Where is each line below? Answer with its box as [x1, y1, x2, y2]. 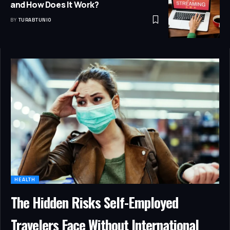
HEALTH [14, 175, 35, 183]
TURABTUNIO [18, 16, 51, 24]
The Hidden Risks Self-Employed [11, 191, 178, 213]
